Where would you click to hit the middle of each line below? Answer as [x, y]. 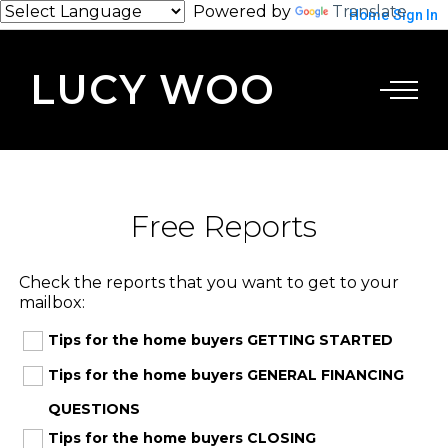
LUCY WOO [152, 89]
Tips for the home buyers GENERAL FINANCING [225, 375]
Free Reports [224, 226]
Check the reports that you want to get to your [208, 282]
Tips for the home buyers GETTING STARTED [220, 340]
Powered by [240, 11]
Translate [369, 11]
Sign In [415, 15]
